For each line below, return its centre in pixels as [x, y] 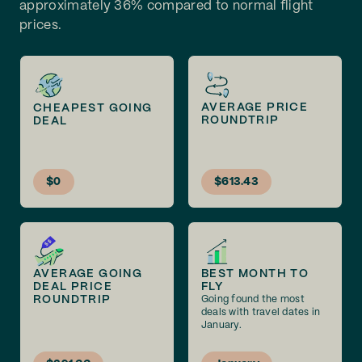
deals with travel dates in [261, 312]
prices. [41, 25]
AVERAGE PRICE [255, 107]
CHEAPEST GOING [93, 108]
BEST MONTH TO [255, 274]
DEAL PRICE [73, 287]
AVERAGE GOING [88, 274]
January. [221, 325]
